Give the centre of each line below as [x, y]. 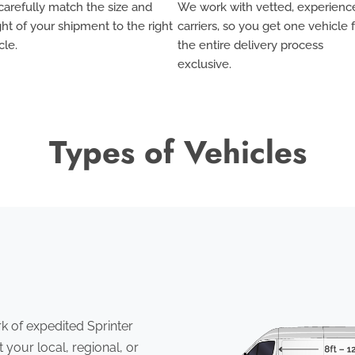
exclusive [203, 64]
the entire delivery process [250, 45]
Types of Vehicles [177, 152]
